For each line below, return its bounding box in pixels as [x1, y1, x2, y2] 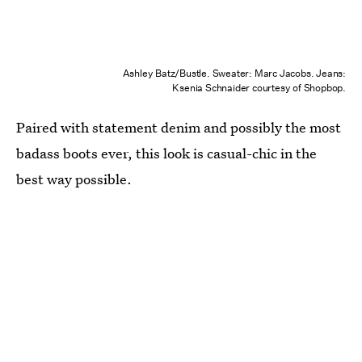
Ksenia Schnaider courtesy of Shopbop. [172, 80, 346, 95]
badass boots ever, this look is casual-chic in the [16, 143, 317, 162]
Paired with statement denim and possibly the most [16, 117, 341, 137]
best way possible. [16, 169, 132, 188]
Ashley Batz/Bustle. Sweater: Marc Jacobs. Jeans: [122, 65, 346, 80]
